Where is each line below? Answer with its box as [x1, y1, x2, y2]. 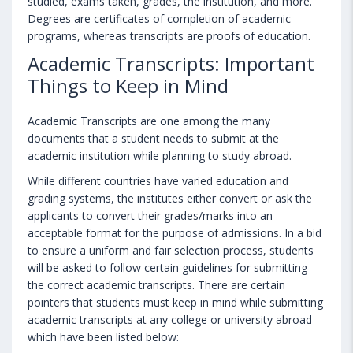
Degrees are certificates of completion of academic [28, 10, 291, 26]
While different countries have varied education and [28, 173, 288, 188]
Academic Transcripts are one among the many [28, 113, 270, 128]
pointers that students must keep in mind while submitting [28, 294, 323, 310]
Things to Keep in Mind [28, 72, 229, 98]
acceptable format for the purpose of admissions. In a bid [28, 225, 321, 240]
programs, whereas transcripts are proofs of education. [28, 28, 310, 43]
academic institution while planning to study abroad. [28, 147, 292, 163]
